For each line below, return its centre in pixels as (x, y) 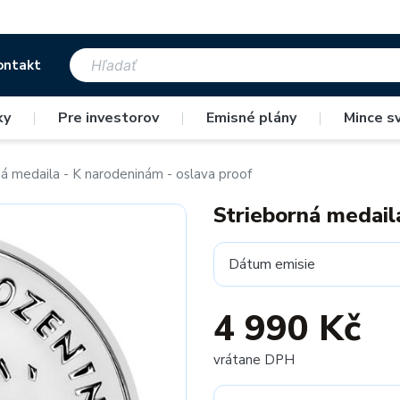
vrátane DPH (254, 360)
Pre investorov (108, 118)
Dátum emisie (272, 264)
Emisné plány (251, 118)
